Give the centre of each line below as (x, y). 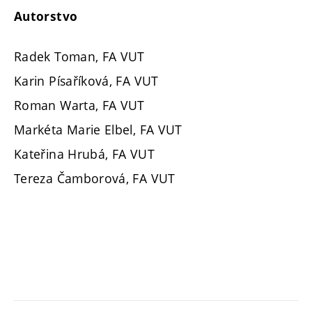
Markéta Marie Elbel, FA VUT (98, 129)
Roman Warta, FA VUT (79, 105)
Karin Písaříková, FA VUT (86, 80)
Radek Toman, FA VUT (79, 56)
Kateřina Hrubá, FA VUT (84, 154)
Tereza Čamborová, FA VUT (95, 178)
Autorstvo (46, 17)
